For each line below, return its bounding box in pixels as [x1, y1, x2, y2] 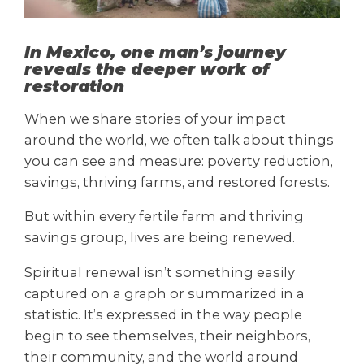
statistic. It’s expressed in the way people [24, 305, 302, 323]
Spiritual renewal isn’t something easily [24, 263, 295, 280]
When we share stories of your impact [24, 110, 286, 127]
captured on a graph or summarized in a [24, 284, 305, 301]
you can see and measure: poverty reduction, [24, 152, 333, 169]
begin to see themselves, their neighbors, [24, 327, 310, 344]
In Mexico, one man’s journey [24, 41, 286, 62]
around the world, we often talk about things [24, 131, 334, 148]
